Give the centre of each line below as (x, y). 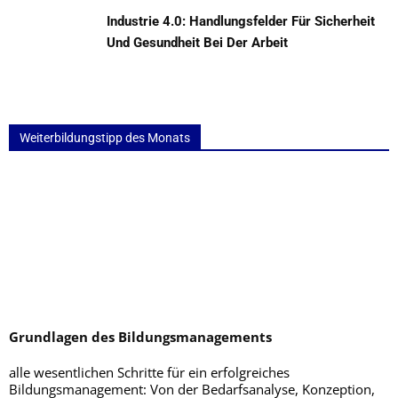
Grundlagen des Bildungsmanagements (140, 337)
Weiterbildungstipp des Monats (105, 138)
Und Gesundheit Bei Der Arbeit (197, 43)
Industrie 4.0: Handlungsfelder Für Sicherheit (241, 21)
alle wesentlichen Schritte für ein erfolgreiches (149, 372)
